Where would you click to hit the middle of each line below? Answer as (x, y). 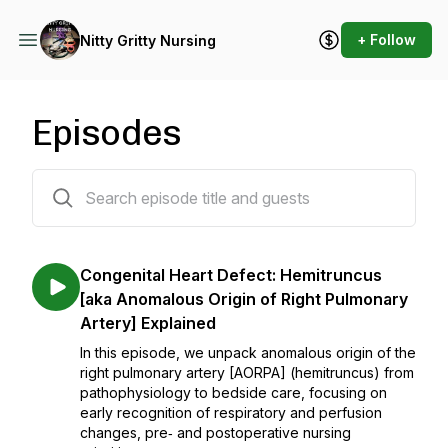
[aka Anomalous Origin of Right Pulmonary (244, 299)
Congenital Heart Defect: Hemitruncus (231, 275)
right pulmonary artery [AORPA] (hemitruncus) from (247, 372)
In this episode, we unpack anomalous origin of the (248, 352)
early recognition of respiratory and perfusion (231, 412)
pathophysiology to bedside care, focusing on (233, 392)
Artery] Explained (148, 323)
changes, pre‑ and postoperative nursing (215, 432)
